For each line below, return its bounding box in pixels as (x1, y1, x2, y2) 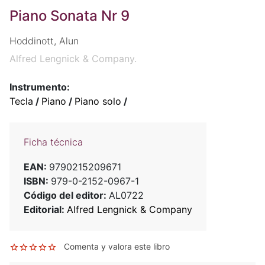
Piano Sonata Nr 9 (9, 7, 130, 24)
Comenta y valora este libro (64, 241, 170, 252)
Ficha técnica (24, 136, 83, 148)
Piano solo (75, 95, 121, 108)
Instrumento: (9, 81, 70, 93)
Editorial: (24, 203, 67, 216)
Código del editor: (24, 189, 109, 202)
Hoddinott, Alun (9, 35, 79, 47)
